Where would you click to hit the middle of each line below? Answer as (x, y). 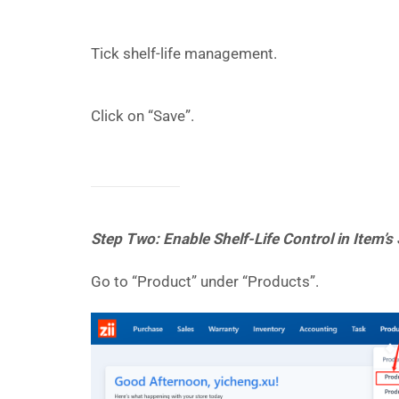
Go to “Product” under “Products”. (205, 281)
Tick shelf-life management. (184, 53)
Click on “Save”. (142, 116)
